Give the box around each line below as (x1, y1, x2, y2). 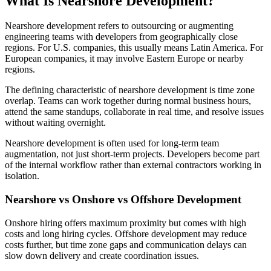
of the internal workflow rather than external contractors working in (5, 160, 261, 171)
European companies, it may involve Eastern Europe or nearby (5, 53, 244, 64)
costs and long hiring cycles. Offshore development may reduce (5, 228, 247, 239)
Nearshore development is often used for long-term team (5, 138, 219, 149)
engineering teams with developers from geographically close (5, 31, 238, 42)
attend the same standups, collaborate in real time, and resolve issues (5, 106, 264, 117)
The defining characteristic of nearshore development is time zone (5, 85, 255, 96)
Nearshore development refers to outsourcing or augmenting (5, 21, 233, 31)
